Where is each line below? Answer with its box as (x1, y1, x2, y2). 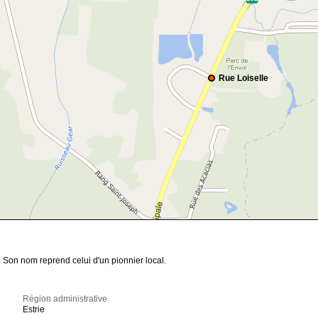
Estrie (23, 305, 45, 315)
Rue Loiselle (219, 73, 268, 84)
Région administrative (23, 294, 108, 305)
